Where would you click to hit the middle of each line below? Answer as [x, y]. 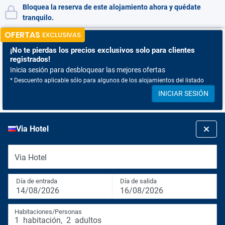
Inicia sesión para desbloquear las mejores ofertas [88, 70]
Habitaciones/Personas [48, 212]
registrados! [30, 59]
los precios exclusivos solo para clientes [126, 50]
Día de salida [138, 181]
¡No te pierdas [33, 50]
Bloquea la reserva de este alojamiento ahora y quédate [112, 7]
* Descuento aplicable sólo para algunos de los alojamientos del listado [107, 80]
